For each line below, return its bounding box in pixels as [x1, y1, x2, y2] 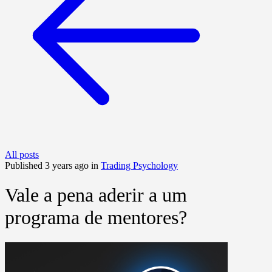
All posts [5, 149, 39, 160]
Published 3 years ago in [5, 160, 101, 171]
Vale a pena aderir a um [5, 184, 187, 206]
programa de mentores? [5, 206, 187, 229]
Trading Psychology [101, 160, 178, 171]
